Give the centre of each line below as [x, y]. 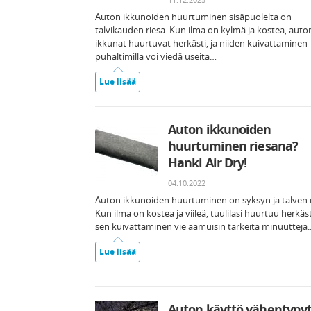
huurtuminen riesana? [233, 146]
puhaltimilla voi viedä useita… [156, 56]
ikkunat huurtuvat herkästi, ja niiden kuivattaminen [201, 43]
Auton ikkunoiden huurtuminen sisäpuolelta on [193, 17]
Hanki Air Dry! [208, 162]
